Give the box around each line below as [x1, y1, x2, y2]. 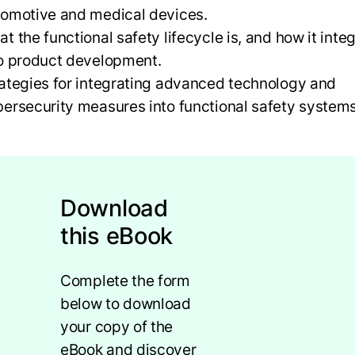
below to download [60, 294, 191, 314]
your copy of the [60, 317, 174, 337]
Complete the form [60, 271, 190, 291]
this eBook [60, 222, 173, 250]
